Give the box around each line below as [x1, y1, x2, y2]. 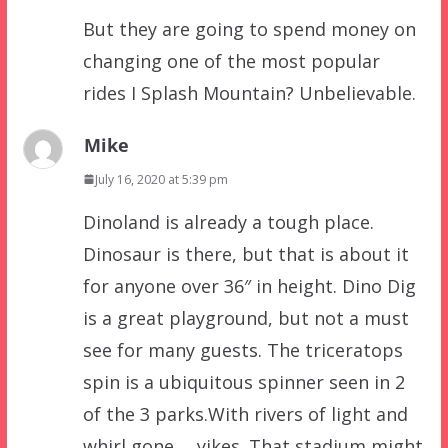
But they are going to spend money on [82, 16, 416, 41]
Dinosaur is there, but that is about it [82, 241, 409, 266]
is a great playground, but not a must [82, 305, 409, 330]
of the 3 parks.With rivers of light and [82, 401, 408, 426]
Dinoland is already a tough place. [82, 209, 374, 234]
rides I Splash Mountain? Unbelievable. [82, 80, 416, 105]
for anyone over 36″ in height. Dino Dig [82, 273, 416, 298]
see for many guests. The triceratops [82, 337, 403, 362]
